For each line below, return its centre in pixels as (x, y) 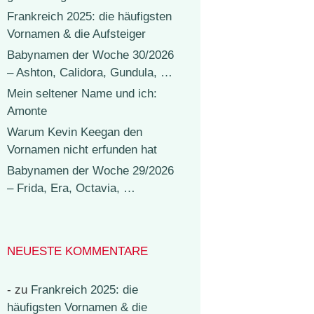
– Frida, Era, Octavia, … (71, 188)
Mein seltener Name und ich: (82, 94)
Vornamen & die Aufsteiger (76, 34)
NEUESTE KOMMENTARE (77, 251)
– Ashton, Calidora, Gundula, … (90, 73)
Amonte (27, 111)
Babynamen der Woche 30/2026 (90, 55)
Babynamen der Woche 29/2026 (90, 171)
